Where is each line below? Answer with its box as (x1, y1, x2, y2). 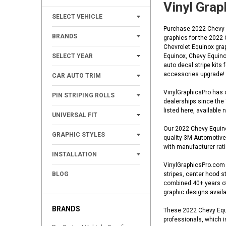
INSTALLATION (52, 151, 97, 158)
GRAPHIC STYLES (52, 131, 105, 139)
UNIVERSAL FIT (52, 111, 97, 119)
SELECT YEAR (52, 52, 93, 60)
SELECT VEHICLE (52, 13, 102, 21)
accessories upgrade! (163, 71, 224, 78)
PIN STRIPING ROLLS (52, 92, 115, 99)
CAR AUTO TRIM (52, 72, 101, 80)
